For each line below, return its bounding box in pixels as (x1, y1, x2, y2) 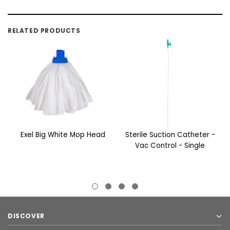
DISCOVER (8, 212, 45, 221)
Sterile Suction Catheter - (125, 130, 215, 140)
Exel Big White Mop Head (20, 130, 105, 140)
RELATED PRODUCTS (8, 26, 81, 35)
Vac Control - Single (135, 141, 205, 151)
